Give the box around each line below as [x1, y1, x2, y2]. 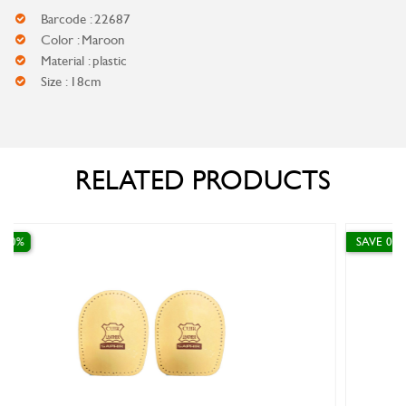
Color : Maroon [41, 32, 125, 48]
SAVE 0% [162, 235, 208, 249]
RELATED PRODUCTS [75, 165, 331, 197]
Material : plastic [41, 53, 127, 69]
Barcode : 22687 [41, 11, 130, 27]
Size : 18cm [41, 73, 101, 90]
